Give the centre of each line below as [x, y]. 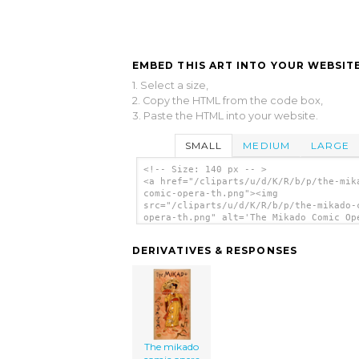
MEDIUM [266, 145]
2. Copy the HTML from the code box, [228, 100]
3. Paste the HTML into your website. [225, 115]
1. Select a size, [170, 85]
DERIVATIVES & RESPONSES [215, 251]
